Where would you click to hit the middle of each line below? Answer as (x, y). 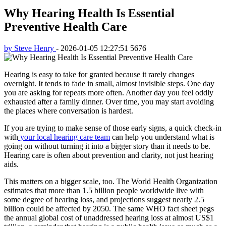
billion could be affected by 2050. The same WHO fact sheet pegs (109, 208)
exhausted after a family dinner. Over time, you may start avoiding (109, 101)
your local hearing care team (64, 137)
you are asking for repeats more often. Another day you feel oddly (109, 92)
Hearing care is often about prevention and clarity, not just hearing (109, 155)
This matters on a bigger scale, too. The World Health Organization (111, 181)
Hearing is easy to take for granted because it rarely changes (99, 74)
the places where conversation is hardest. (69, 110)
